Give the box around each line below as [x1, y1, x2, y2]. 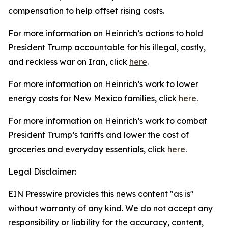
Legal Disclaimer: [8, 166, 76, 177]
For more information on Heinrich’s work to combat [8, 116, 207, 126]
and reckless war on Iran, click [8, 56, 129, 67]
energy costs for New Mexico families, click [8, 93, 179, 103]
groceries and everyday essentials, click [8, 144, 167, 154]
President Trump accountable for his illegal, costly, [8, 42, 206, 52]
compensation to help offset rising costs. [8, 6, 164, 16]
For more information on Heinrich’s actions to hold [8, 28, 203, 38]
